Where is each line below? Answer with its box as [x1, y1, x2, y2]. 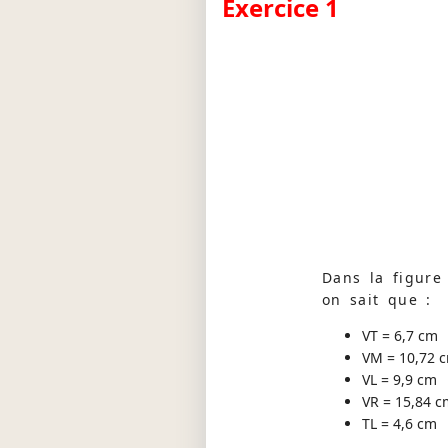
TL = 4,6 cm [362, 414, 437, 434]
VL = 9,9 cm [362, 370, 437, 390]
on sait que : [322, 290, 432, 310]
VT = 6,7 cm [362, 326, 438, 346]
